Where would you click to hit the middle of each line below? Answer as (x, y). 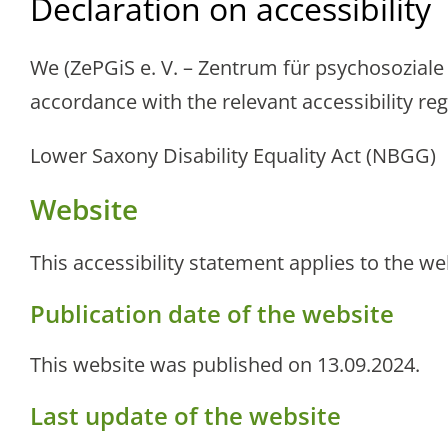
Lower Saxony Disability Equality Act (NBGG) (233, 156)
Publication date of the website (212, 314)
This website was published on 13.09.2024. (225, 365)
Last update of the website (185, 416)
